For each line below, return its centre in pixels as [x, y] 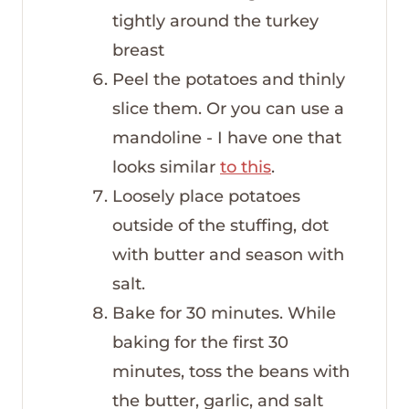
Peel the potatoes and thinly [229, 79]
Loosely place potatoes [206, 196]
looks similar [166, 167]
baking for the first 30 [200, 342]
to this [246, 167]
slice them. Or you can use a [228, 108]
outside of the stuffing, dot [220, 225]
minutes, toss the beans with [231, 371]
